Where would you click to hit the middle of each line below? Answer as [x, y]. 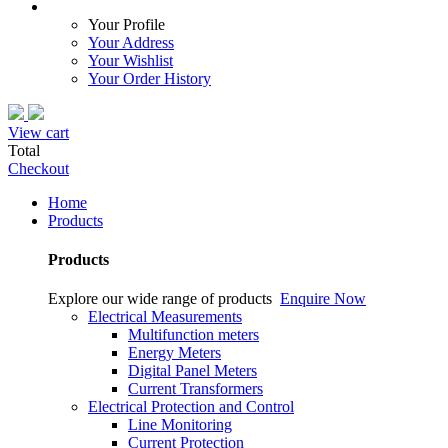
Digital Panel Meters [192, 371]
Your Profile [126, 24]
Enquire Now [323, 299]
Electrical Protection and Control [191, 407]
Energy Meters [174, 353]
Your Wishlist [130, 60]
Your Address [131, 42]
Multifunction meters [193, 335]
